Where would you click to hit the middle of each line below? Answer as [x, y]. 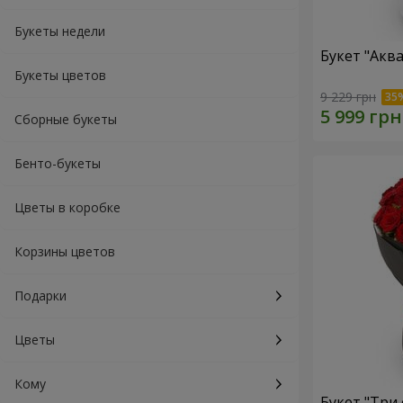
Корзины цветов [65, 251]
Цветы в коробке [67, 207]
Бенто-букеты [58, 163]
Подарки [40, 296]
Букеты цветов [60, 75]
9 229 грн [348, 97]
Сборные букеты [66, 119]
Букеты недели [60, 31]
